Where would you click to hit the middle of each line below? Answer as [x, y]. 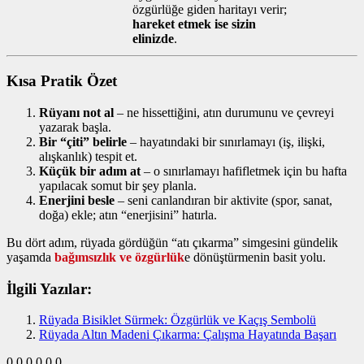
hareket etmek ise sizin [194, 24]
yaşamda [30, 257]
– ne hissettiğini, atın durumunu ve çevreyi [224, 112]
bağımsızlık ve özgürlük [119, 257]
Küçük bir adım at [90, 171]
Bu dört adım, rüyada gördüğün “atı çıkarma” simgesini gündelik [172, 242]
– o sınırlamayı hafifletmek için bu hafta [244, 171]
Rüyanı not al [76, 112]
